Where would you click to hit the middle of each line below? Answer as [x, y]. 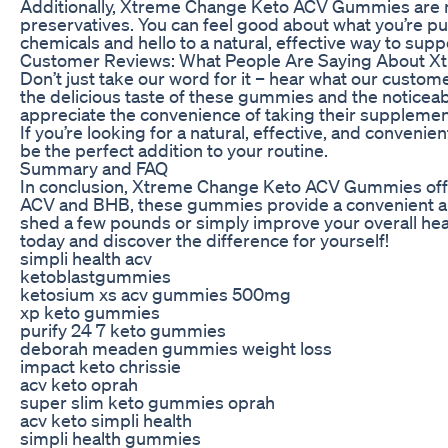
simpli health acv [86, 257]
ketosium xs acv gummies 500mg [155, 293]
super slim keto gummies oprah [147, 401]
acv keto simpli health [106, 419]
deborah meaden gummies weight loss [176, 347]
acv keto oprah [79, 383]
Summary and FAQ [94, 167]
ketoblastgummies [95, 275]
